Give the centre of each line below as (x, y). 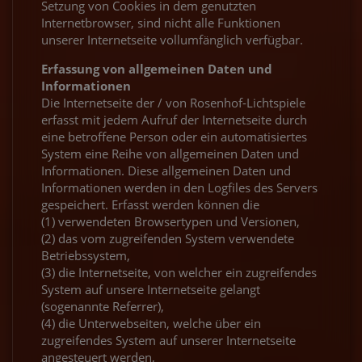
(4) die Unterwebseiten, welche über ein (151, 323)
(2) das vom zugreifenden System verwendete (168, 238)
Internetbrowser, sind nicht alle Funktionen (161, 22)
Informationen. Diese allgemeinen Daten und (166, 170)
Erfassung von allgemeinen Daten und (157, 68)
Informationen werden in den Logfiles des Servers (179, 187)
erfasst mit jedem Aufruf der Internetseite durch (174, 119)
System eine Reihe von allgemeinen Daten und (170, 153)
